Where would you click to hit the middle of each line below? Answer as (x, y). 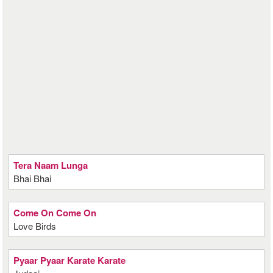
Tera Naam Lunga (51, 165)
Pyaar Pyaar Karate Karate (70, 260)
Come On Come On (55, 213)
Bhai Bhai (33, 178)
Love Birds (35, 226)
